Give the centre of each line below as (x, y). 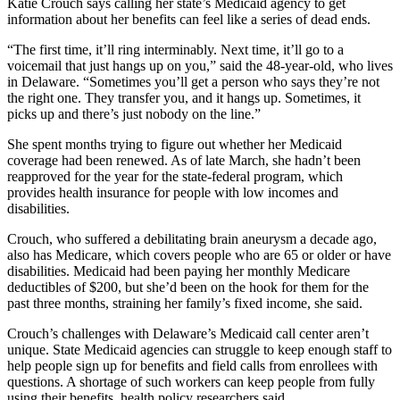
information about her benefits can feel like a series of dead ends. (189, 19)
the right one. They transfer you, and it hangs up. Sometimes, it (184, 97)
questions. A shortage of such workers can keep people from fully (191, 381)
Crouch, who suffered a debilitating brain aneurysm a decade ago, (192, 238)
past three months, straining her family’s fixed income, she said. (185, 303)
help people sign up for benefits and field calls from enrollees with (192, 365)
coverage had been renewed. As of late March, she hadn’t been (184, 160)
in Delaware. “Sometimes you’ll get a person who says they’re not (193, 81)
